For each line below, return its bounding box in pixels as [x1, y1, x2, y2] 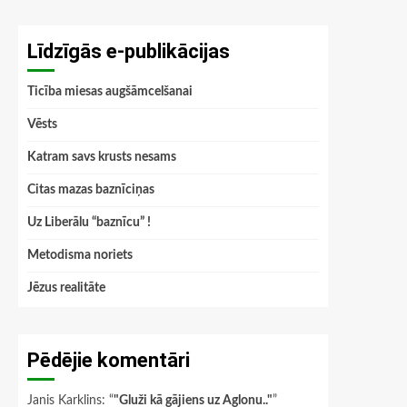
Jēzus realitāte [27, 282, 105, 294]
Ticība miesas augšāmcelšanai [27, 85, 193, 98]
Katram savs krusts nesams [27, 151, 176, 164]
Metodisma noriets [27, 249, 133, 262]
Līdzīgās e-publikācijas [27, 40, 230, 63]
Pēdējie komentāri [27, 349, 190, 372]
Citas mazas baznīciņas [27, 184, 154, 196]
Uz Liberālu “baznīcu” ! [27, 216, 151, 229]
